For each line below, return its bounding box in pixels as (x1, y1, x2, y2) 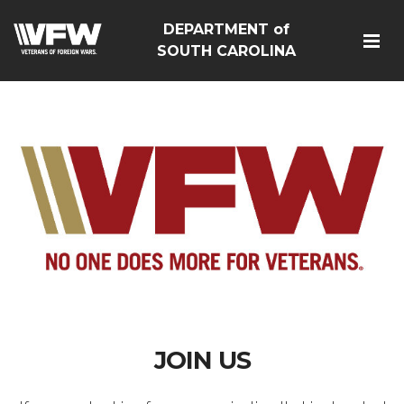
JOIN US (153, 344, 251, 375)
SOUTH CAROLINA (157, 42, 297, 60)
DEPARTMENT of (163, 21, 290, 38)
